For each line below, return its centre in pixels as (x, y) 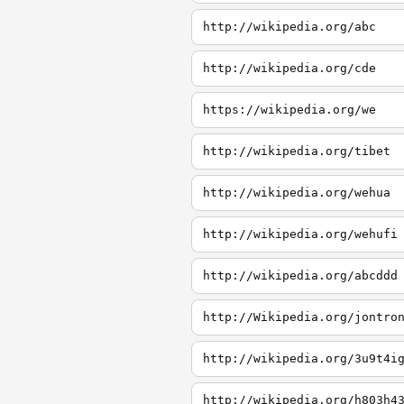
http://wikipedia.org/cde (289, 68)
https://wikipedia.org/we (289, 110)
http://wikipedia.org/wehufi (300, 234)
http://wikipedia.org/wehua (297, 193)
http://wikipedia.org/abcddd (300, 275)
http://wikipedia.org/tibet (297, 151)
